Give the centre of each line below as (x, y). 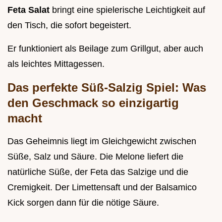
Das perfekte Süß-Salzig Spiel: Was (107, 88)
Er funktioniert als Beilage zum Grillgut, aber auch (105, 49)
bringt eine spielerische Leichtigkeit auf (129, 10)
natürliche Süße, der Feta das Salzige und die (98, 172)
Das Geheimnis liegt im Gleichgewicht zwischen (102, 141)
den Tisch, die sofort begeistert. (69, 26)
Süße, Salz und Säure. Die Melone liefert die (95, 157)
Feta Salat (30, 10)
